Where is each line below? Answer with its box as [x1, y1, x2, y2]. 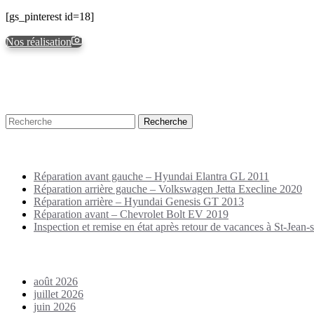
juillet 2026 [34, 287, 83, 300]
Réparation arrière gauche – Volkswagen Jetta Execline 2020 [34, 183, 302, 196]
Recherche [6, 85, 64, 100]
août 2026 [34, 275, 78, 287]
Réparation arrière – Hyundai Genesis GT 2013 [34, 196, 244, 208]
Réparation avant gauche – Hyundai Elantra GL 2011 [34, 170, 269, 183]
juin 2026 [34, 300, 76, 313]
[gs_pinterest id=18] [6, 11, 94, 23]
